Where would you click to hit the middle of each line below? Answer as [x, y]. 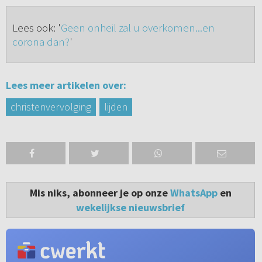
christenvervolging [51, 107]
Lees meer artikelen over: [66, 85]
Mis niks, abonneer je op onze [100, 193]
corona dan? [41, 42]
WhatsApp [194, 193]
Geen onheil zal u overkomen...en [137, 28]
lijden [116, 107]
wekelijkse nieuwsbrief [130, 208]
